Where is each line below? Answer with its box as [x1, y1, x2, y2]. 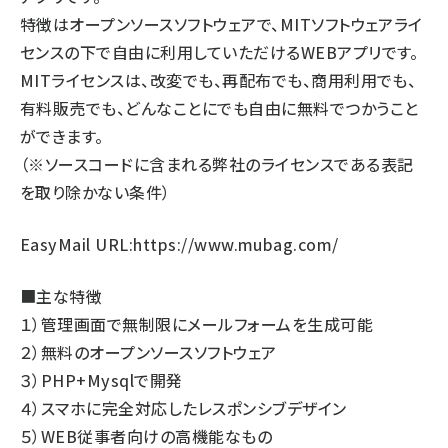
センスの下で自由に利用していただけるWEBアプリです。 [20, 40, 419, 64]
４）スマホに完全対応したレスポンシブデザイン [20, 396, 347, 420]
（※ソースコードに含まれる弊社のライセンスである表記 [20, 152, 414, 176]
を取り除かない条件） [20, 180, 171, 204]
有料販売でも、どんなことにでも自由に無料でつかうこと [20, 96, 419, 120]
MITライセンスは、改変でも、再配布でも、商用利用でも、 [20, 68, 417, 92]
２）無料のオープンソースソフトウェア [20, 340, 277, 364]
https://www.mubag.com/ [133, 232, 339, 256]
